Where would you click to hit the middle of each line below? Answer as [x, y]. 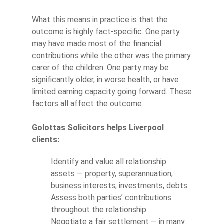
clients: [46, 140]
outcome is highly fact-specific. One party [106, 32]
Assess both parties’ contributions [111, 198]
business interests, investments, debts [119, 186]
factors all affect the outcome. [88, 104]
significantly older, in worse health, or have [105, 80]
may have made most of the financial [97, 44]
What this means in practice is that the [100, 20]
